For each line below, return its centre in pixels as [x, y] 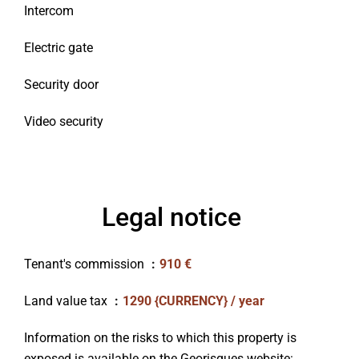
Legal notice [171, 217]
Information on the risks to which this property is [160, 338]
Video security [64, 121]
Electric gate [58, 48]
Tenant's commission [86, 264]
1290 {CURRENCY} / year [194, 301]
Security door [61, 85]
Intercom [49, 11]
